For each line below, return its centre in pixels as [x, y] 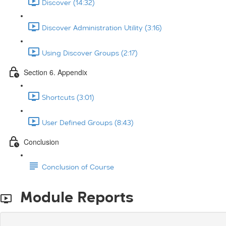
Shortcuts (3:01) [68, 98]
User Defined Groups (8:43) [88, 123]
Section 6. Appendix [55, 72]
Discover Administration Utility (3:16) [102, 28]
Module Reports [73, 198]
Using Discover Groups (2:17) [90, 53]
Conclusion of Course [78, 167]
